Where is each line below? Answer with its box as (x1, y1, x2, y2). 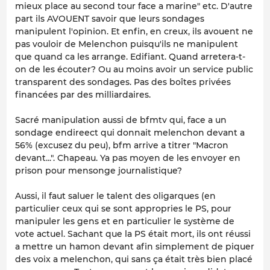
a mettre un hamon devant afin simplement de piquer (15, 240, 254, 252)
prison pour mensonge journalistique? (15, 165, 182, 176)
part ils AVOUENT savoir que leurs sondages (15, 13, 204, 24)
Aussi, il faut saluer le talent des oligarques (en (15, 190, 216, 201)
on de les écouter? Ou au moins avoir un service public (15, 63, 253, 75)
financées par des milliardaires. (15, 89, 151, 100)
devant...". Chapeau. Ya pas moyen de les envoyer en (15, 152, 240, 163)
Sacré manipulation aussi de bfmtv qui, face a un (15, 114, 227, 125)
